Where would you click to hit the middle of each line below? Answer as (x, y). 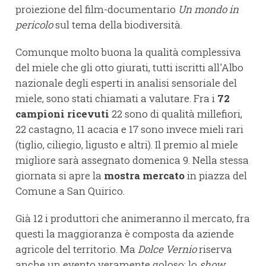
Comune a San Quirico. (70, 191)
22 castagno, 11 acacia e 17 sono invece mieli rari (129, 129)
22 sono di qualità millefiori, (176, 114)
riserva (214, 249)
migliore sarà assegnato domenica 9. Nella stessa (132, 160)
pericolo (34, 25)
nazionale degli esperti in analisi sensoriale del (126, 83)
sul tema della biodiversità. (118, 25)
